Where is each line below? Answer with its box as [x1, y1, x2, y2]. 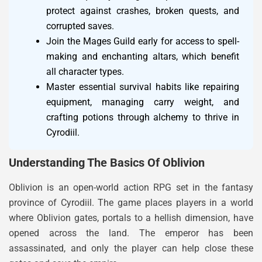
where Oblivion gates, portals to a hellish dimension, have [9, 212, 253, 224]
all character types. [46, 66, 124, 78]
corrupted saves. [46, 20, 114, 32]
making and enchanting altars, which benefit [46, 51, 239, 63]
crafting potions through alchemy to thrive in [46, 112, 239, 123]
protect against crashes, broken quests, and [46, 5, 239, 17]
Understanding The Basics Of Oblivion [9, 156, 205, 170]
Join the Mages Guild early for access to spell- [46, 36, 239, 47]
